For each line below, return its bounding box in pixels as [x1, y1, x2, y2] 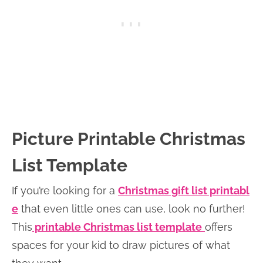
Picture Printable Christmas [12, 128, 245, 149]
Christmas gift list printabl [118, 184, 249, 197]
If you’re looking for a [12, 184, 118, 197]
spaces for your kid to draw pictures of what [12, 238, 230, 251]
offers [205, 220, 232, 233]
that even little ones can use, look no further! [18, 202, 245, 215]
